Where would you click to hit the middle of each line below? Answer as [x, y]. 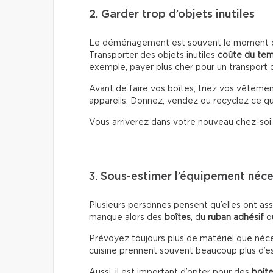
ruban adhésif [236, 217]
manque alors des [127, 217]
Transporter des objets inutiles [153, 55]
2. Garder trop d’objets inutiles [172, 14]
